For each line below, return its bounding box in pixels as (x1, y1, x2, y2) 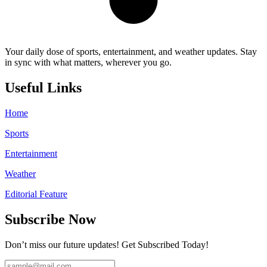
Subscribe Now (5, 211, 96, 227)
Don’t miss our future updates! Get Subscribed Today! (5, 239, 209, 250)
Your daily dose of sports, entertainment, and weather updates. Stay (5, 46, 257, 57)
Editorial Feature (5, 188, 67, 199)
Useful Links (5, 80, 82, 96)
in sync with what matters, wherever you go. (5, 57, 172, 68)
